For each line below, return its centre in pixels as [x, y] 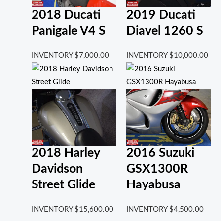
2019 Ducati [161, 15]
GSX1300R [157, 169]
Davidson [57, 169]
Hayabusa [153, 184]
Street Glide [63, 184]
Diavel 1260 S [165, 31]
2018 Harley [65, 153]
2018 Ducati [66, 15]
